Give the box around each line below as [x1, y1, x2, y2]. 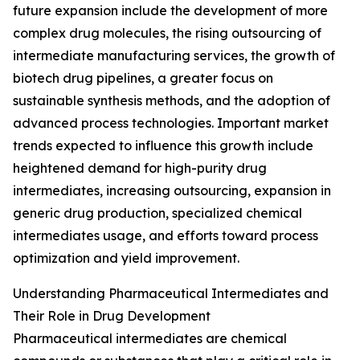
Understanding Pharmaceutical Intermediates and [13, 285, 329, 302]
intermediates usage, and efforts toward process [13, 227, 318, 244]
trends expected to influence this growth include [13, 137, 313, 154]
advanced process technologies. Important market [13, 115, 329, 132]
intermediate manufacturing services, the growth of [13, 47, 335, 64]
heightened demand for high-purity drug [13, 160, 267, 177]
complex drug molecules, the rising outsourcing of [13, 25, 321, 42]
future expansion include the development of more [13, 2, 328, 19]
